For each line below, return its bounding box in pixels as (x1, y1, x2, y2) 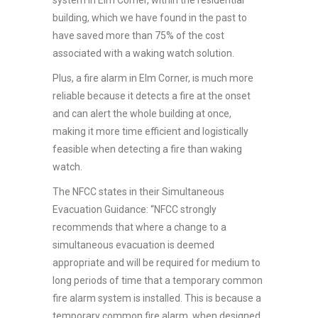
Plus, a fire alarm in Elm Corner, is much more (53, 72, 253, 84)
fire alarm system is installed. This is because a (53, 292, 261, 304)
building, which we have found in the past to (53, 11, 247, 23)
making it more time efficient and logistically (53, 125, 248, 137)
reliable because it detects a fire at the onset (53, 89, 251, 102)
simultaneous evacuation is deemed (53, 238, 214, 251)
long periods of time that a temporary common (53, 274, 263, 286)
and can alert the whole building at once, (53, 107, 231, 119)
